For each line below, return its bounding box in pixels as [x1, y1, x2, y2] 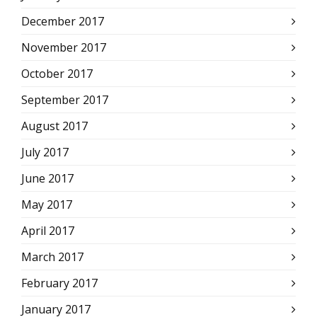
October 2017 [21, 66, 93, 81]
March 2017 [21, 249, 83, 265]
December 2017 [21, 13, 104, 29]
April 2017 [21, 223, 74, 238]
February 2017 [21, 275, 98, 291]
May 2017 [21, 197, 72, 212]
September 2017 [21, 92, 108, 108]
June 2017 [21, 171, 74, 186]
